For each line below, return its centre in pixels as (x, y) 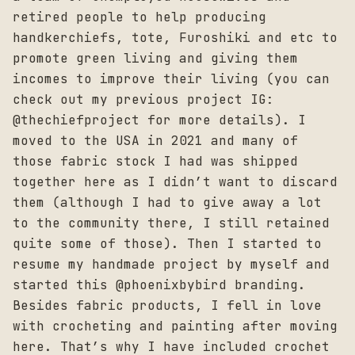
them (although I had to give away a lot (167, 203)
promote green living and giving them (155, 59)
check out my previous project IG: (143, 100)
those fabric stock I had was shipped (155, 162)
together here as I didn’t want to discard (175, 182)
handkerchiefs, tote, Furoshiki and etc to (175, 38)
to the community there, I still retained (171, 223)
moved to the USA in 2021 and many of (155, 141)
